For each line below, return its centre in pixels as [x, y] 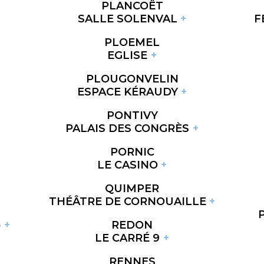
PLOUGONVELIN [132, 79]
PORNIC [132, 152]
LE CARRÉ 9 [128, 238]
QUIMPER [132, 188]
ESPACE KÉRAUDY [127, 92]
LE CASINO [127, 165]
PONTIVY [132, 115]
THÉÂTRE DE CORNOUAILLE [127, 201]
